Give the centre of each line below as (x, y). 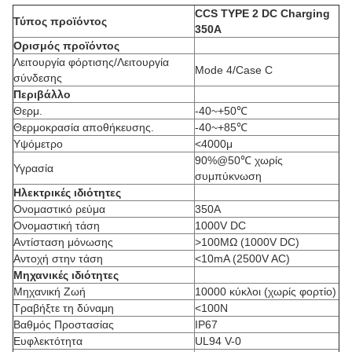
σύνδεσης (38, 78)
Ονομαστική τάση (57, 225)
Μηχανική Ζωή (49, 291)
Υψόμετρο (38, 144)
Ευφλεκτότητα (48, 341)
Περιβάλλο (42, 94)
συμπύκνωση (228, 176)
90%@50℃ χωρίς (239, 160)
